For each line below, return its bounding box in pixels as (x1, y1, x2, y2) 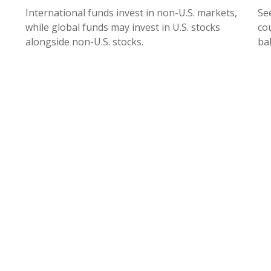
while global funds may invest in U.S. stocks (25, 21, 221, 34)
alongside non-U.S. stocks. (25, 35, 144, 49)
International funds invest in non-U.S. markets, (25, 6, 238, 20)
